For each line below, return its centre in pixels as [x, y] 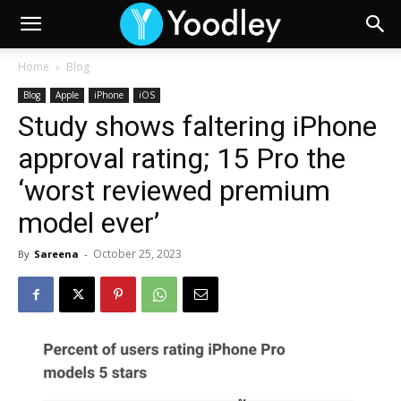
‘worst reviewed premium [174, 191]
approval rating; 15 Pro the [182, 158]
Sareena [56, 254]
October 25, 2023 [137, 254]
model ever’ [89, 223]
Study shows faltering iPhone [197, 126]
